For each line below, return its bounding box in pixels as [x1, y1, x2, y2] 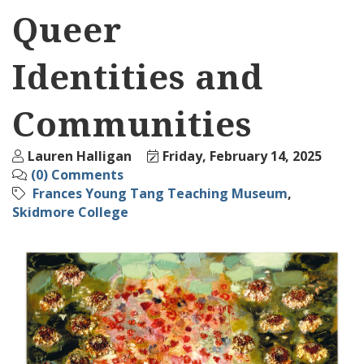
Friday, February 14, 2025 [162, 147, 322, 166]
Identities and [12, 53, 263, 100]
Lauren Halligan [28, 147, 132, 166]
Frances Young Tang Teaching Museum [32, 184, 288, 203]
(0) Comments [31, 166, 123, 184]
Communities [12, 100, 252, 147]
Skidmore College [12, 203, 128, 222]
